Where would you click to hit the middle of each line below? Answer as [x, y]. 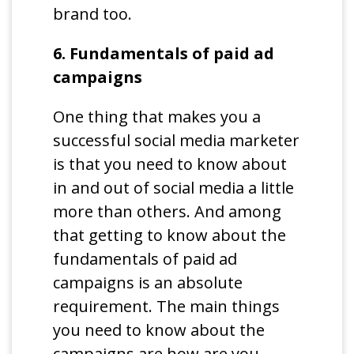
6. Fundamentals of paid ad [164, 53]
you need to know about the [159, 330]
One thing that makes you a [157, 116]
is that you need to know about [170, 164]
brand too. [93, 13]
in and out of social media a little [174, 187]
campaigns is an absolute [148, 282]
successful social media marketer [177, 140]
